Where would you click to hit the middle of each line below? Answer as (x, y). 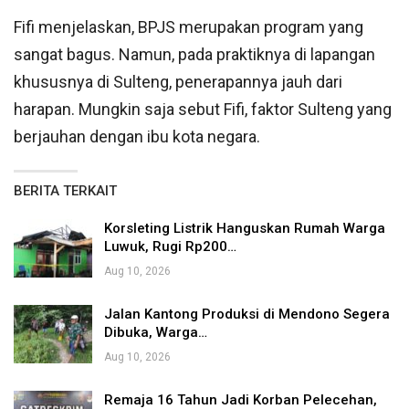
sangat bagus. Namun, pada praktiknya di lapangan (194, 55)
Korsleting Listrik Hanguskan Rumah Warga (245, 229)
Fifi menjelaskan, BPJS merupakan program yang (189, 27)
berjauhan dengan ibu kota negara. (137, 137)
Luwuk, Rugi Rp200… (170, 247)
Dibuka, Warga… (156, 333)
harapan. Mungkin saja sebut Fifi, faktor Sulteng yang (203, 110)
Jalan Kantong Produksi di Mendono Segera (247, 315)
